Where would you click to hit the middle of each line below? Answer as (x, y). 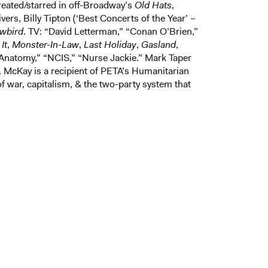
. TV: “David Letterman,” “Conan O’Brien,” (111, 31)
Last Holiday (110, 44)
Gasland (159, 44)
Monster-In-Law (45, 44)
